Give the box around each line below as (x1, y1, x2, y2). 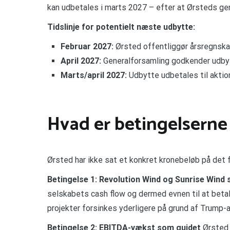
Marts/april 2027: (60, 70, 127, 81)
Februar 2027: (60, 42, 113, 52)
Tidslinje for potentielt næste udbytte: (47, 22, 195, 32)
